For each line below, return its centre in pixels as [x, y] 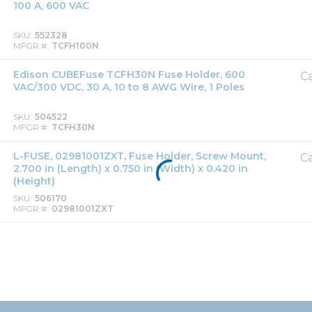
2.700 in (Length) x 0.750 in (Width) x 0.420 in [131, 169]
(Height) [34, 181]
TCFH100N [75, 46]
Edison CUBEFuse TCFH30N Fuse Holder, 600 [129, 75]
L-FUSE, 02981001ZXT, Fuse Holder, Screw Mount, [140, 156]
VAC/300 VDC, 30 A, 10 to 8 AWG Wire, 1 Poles [129, 87]
